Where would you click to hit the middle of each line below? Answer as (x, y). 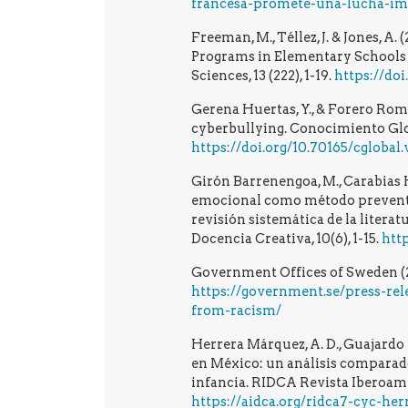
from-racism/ (236, 311)
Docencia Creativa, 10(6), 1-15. (286, 239)
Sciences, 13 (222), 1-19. (263, 76)
